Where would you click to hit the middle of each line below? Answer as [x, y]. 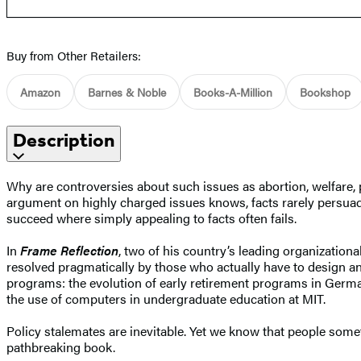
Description [64, 140]
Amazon [40, 91]
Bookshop [325, 91]
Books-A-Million [233, 91]
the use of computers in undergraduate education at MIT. [166, 298]
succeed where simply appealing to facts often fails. [151, 218]
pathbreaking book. [61, 346]
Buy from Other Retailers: [74, 55]
